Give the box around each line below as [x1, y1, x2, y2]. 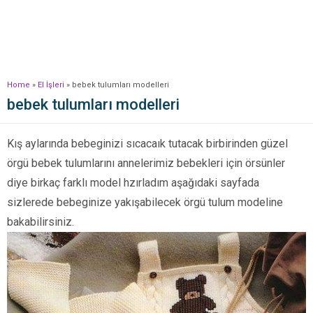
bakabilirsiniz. [7, 215, 74, 228]
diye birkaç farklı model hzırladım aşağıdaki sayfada [7, 176, 259, 189]
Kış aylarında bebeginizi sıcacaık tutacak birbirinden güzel [7, 137, 288, 150]
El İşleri [38, 80, 64, 89]
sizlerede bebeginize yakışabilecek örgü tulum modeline [7, 196, 283, 209]
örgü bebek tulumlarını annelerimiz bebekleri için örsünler [7, 156, 285, 170]
